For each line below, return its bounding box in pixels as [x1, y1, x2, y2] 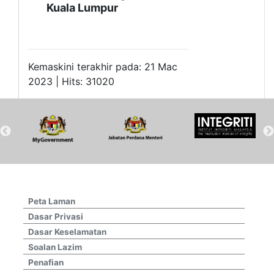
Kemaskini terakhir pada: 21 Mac [28, 61, 177, 73]
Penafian [28, 257, 64, 268]
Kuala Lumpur [46, 1, 118, 15]
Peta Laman [28, 196, 75, 207]
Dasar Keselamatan [28, 227, 106, 237]
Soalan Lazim [28, 242, 82, 253]
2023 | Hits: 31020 [28, 75, 114, 88]
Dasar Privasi [28, 212, 83, 222]
